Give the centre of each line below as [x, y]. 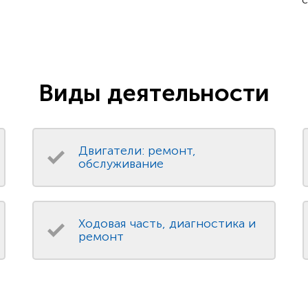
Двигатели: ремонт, [137, 151]
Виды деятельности [154, 93]
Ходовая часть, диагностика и [167, 224]
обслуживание [121, 164]
